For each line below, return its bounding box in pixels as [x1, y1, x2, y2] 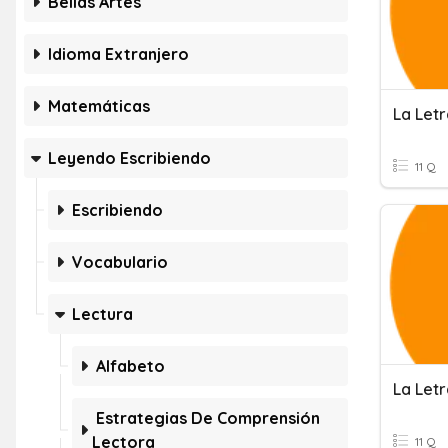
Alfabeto [96, 356, 165, 376]
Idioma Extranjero [48, 44, 189, 64]
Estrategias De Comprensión [96, 408, 320, 428]
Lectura [72, 304, 133, 324]
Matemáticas [48, 96, 150, 116]
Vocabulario [72, 252, 168, 272]
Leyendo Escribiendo [48, 148, 211, 168]
